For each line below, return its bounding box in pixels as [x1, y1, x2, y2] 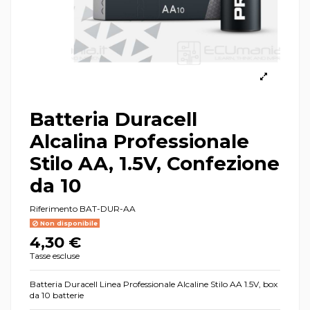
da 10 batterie [30, 289, 84, 300]
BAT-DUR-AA [80, 203, 136, 214]
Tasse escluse [30, 250, 80, 261]
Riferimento [30, 203, 77, 214]
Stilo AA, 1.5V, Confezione [30, 152, 280, 176]
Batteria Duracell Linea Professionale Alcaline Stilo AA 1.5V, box [30, 278, 277, 289]
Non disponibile [37, 219, 98, 227]
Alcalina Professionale [30, 129, 249, 154]
